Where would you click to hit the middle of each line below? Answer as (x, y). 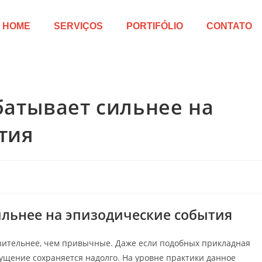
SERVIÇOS (79, 26)
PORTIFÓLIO (155, 26)
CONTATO (230, 26)
